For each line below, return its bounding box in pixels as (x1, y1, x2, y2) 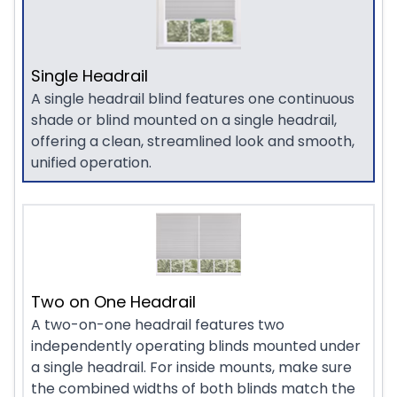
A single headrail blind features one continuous (31, 89, 354, 110)
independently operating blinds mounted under (31, 336, 361, 357)
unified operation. (31, 152, 152, 174)
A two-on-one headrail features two (31, 315, 284, 336)
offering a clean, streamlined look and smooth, (31, 131, 354, 152)
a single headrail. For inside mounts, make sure (31, 357, 352, 378)
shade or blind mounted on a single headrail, (31, 110, 337, 131)
